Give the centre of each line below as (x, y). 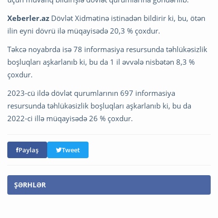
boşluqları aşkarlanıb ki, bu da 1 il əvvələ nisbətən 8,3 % (101, 62)
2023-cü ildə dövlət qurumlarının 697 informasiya (91, 93)
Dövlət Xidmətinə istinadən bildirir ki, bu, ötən (127, 18)
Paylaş (28, 150)
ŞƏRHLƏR (30, 184)
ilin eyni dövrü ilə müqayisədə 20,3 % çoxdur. (84, 30)
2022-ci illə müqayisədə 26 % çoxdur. (70, 118)
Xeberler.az (28, 18)
